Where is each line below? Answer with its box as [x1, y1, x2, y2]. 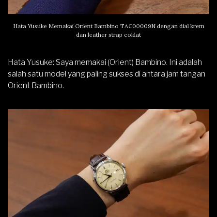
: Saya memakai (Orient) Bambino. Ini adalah [53, 57, 202, 67]
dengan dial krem [155, 22, 204, 30]
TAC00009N [120, 22, 155, 30]
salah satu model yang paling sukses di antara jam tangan [8, 69, 205, 78]
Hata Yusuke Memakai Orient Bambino [13, 22, 120, 30]
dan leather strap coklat [76, 31, 141, 38]
